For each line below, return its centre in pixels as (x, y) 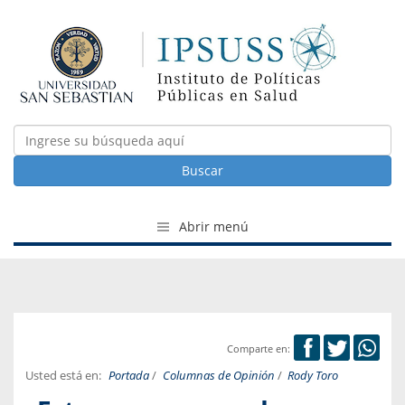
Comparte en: (258, 349)
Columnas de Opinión (218, 376)
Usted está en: (63, 376)
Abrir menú (212, 226)
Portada (128, 376)
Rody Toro (313, 376)
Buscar (202, 170)
